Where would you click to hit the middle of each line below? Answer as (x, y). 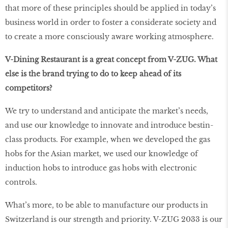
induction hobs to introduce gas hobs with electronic (101, 168)
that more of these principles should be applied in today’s (110, 8)
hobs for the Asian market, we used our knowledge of (102, 153)
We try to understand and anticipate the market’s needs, (107, 111)
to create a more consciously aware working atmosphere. (109, 37)
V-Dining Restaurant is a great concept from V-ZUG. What (111, 59)
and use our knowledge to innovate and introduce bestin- (109, 125)
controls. (21, 182)
